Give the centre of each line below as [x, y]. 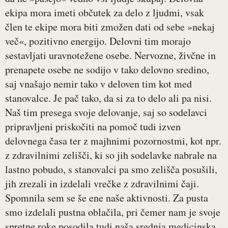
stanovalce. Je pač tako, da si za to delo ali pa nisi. [108, 98]
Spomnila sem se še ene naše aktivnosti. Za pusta [107, 198]
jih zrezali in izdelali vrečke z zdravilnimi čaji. [102, 184]
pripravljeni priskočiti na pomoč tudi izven [93, 127]
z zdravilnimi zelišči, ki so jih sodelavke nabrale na [111, 155]
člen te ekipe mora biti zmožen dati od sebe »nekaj [110, 27]
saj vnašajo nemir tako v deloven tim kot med [98, 84]
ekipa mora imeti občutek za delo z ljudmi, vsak [105, 13]
